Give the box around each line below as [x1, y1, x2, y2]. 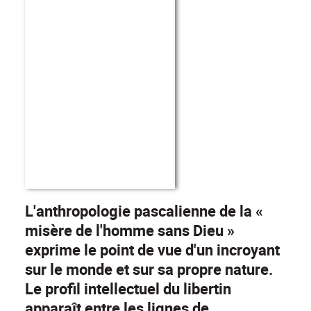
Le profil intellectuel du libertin [25, 278, 231, 299]
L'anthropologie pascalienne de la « [25, 201, 263, 221]
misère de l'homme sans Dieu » [25, 220, 235, 241]
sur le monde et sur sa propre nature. [25, 259, 273, 280]
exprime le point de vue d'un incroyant [25, 239, 280, 260]
